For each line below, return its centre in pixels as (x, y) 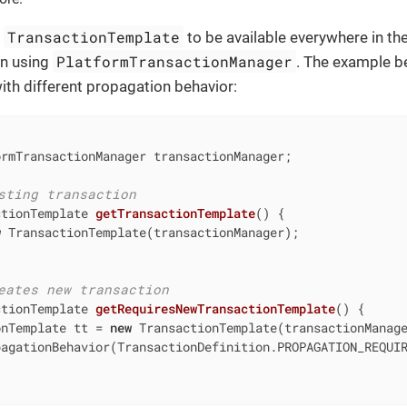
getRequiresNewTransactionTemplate (215, 308)
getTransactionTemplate (175, 213)
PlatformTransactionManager (175, 62)
